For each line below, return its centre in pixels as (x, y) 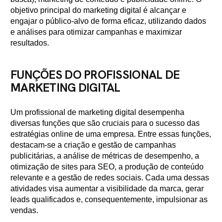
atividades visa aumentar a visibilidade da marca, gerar (107, 189)
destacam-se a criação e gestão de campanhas (93, 145)
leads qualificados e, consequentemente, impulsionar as (109, 199)
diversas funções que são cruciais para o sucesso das (105, 123)
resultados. (30, 43)
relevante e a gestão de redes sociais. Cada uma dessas (110, 178)
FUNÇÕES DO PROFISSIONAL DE (95, 75)
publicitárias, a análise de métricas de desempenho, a (105, 156)
